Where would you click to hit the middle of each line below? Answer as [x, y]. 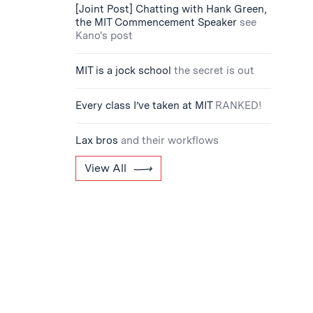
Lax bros [97, 140]
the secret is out [214, 71]
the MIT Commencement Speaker [156, 22]
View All [105, 168]
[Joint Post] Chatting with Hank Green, [171, 9]
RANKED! [238, 105]
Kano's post [104, 36]
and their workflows [170, 140]
